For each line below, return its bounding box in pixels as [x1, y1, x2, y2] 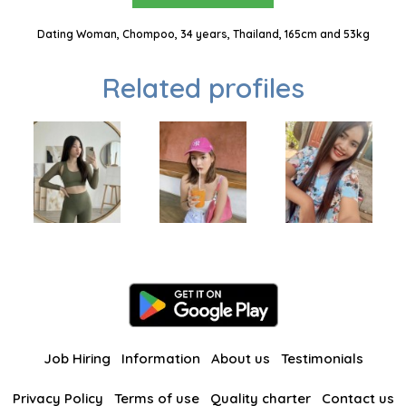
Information [121, 350, 200, 368]
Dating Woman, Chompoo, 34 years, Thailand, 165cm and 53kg [36, 27, 370, 42]
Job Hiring [43, 350, 111, 368]
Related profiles [101, 71, 304, 106]
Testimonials [280, 350, 363, 368]
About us [210, 350, 270, 368]
